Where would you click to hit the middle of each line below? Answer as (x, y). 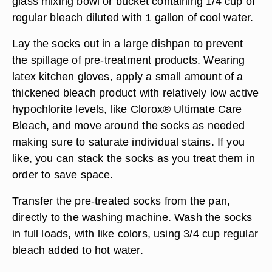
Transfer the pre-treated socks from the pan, (121, 201)
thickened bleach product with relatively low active (136, 93)
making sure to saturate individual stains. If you (129, 142)
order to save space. (63, 175)
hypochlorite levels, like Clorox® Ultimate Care (127, 109)
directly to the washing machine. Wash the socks (132, 217)
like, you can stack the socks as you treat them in (134, 158)
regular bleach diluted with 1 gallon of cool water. (133, 17)
